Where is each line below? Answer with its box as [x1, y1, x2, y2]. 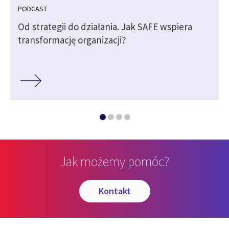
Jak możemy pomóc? [60, 153, 169, 170]
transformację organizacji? [18, 33, 126, 46]
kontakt [103, 185, 131, 197]
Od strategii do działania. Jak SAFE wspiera [18, 20, 192, 33]
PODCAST [18, 4, 47, 13]
